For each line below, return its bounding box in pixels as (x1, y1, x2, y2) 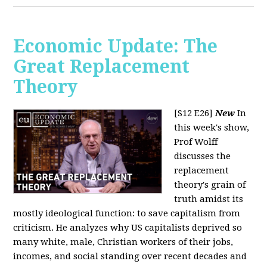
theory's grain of (174, 179, 246, 191)
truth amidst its (174, 194, 244, 205)
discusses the (174, 151, 231, 162)
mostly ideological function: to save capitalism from (13, 208, 241, 219)
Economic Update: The (13, 36, 218, 57)
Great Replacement (13, 56, 190, 77)
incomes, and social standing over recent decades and (13, 251, 247, 262)
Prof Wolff (174, 136, 218, 148)
